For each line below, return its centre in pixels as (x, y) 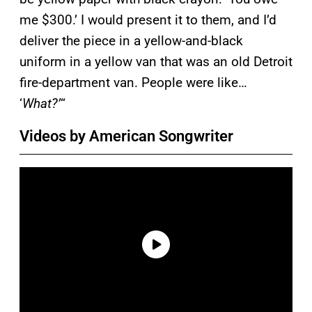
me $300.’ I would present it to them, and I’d (148, 19)
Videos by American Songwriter (126, 136)
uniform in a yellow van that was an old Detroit (156, 61)
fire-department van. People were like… (133, 82)
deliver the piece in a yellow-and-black (131, 40)
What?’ (41, 103)
